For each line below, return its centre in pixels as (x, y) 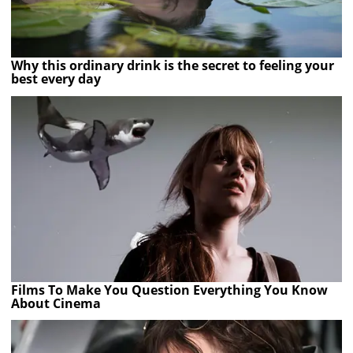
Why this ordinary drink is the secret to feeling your (173, 66)
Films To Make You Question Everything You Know (170, 290)
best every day (56, 79)
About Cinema (56, 303)
